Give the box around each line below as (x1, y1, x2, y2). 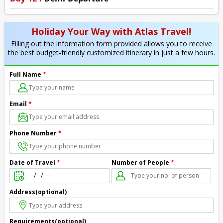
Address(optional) (9, 188, 67, 197)
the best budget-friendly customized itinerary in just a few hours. (7, 47, 215, 57)
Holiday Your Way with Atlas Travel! (31, 25, 192, 37)
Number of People (111, 158, 169, 167)
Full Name (9, 70, 42, 79)
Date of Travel (9, 158, 56, 167)
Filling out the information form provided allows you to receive (10, 38, 212, 48)
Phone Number (9, 128, 57, 137)
